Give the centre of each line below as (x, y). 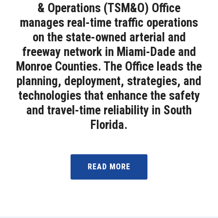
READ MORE (109, 167)
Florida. (109, 125)
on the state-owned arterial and (109, 37)
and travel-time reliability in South (109, 110)
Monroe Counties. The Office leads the (109, 66)
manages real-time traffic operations (109, 23)
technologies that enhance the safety (109, 96)
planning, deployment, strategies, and (109, 81)
